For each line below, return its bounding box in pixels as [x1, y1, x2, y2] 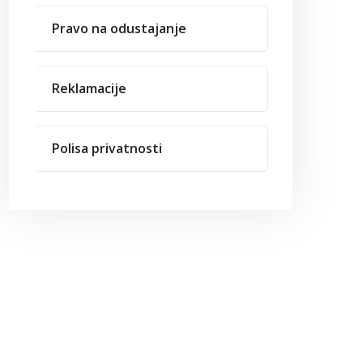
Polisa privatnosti [52, 139, 162, 157]
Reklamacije [52, 79, 126, 97]
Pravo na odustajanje [52, 19, 186, 37]
